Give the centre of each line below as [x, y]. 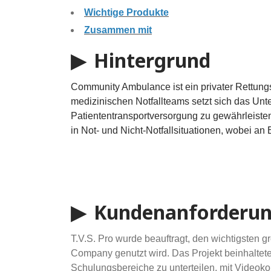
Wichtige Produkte [126, 13]
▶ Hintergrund [141, 60]
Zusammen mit [118, 30]
